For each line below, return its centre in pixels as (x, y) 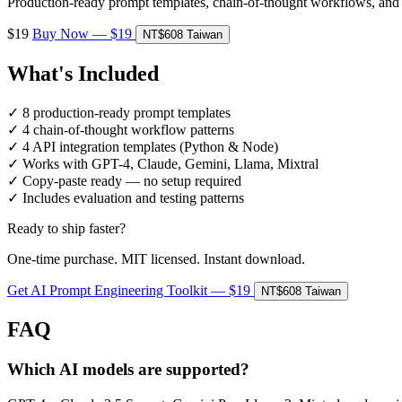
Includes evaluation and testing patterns (133, 197)
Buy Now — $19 (84, 33)
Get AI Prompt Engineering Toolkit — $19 (131, 290)
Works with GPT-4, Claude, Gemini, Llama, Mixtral (170, 163)
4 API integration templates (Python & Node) (150, 146)
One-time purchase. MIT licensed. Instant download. (156, 258)
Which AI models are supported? (128, 370)
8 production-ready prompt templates (127, 112)
